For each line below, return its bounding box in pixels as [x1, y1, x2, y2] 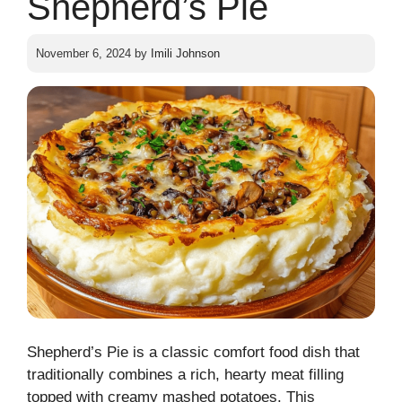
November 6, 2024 [36, 47, 131, 61]
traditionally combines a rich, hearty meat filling [27, 366, 344, 384]
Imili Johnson [151, 47, 220, 61]
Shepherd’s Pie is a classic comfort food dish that [27, 344, 360, 362]
